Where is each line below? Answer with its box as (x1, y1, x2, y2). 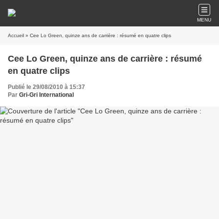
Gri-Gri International (19, 91, 74, 98)
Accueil (8, 33, 24, 38)
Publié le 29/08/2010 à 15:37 (8, 84, 85, 90)
